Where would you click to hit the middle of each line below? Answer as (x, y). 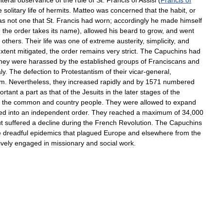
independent (50, 112)
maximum (157, 112)
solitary (15, 10)
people (91, 102)
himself (191, 20)
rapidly (110, 82)
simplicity (160, 41)
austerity (130, 41)
